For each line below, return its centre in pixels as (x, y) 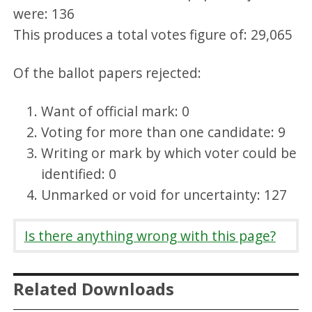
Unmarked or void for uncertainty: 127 (164, 194)
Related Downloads (94, 289)
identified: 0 (79, 173)
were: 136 (44, 13)
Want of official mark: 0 (116, 111)
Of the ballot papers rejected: (109, 72)
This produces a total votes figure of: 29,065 (153, 34)
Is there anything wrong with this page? (150, 235)
